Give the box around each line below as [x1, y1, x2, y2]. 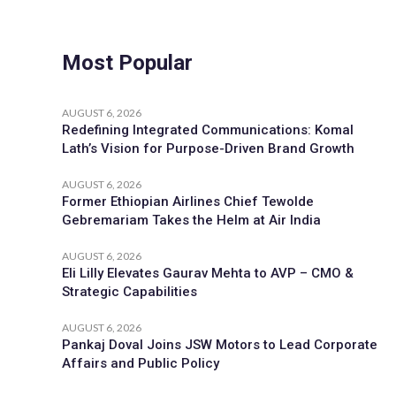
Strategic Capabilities [62, 284, 197, 300]
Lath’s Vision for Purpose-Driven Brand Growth [62, 141, 354, 156]
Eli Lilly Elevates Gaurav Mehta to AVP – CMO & [62, 265, 354, 281]
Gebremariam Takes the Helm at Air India [62, 212, 321, 228]
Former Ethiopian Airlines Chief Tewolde [62, 194, 314, 209]
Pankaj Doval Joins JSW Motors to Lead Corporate [62, 337, 377, 353]
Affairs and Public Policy [62, 355, 219, 371]
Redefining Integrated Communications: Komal [62, 122, 354, 138]
